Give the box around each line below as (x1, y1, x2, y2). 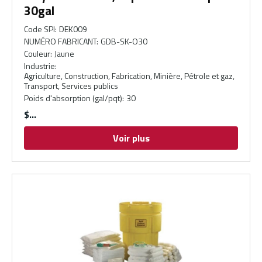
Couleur (24, 47, 50, 60)
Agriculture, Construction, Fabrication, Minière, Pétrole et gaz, (24, 70, 235, 82)
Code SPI (24, 23, 55, 36)
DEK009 (59, 23, 88, 36)
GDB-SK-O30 (101, 35, 148, 48)
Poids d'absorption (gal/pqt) (24, 92, 122, 105)
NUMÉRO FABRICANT (24, 35, 96, 48)
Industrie (24, 60, 55, 73)
